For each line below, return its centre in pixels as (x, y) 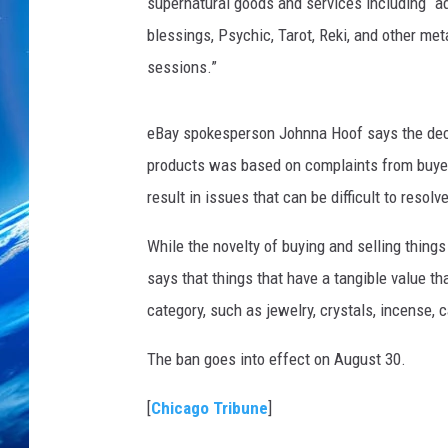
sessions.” (182, 67)
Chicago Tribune (209, 408)
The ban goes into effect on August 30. (276, 359)
